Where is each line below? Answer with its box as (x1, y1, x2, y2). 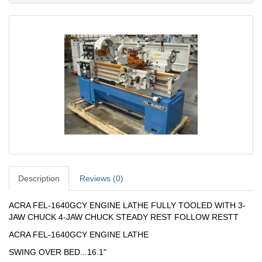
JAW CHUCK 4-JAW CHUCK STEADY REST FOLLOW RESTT (9, 212, 248, 222)
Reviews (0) (80, 174, 123, 183)
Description (18, 174, 60, 183)
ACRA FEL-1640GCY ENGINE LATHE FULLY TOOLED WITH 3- (9, 201, 246, 210)
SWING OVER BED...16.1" (9, 247, 106, 257)
